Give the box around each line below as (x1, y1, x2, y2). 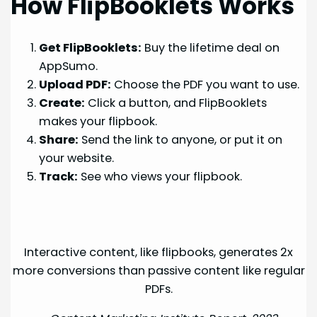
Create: (39, 94, 86, 111)
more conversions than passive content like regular (12, 263, 305, 279)
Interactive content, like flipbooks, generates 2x (24, 244, 293, 261)
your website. (39, 149, 115, 166)
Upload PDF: (39, 76, 112, 93)
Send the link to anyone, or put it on (79, 131, 283, 148)
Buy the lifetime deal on (142, 39, 280, 56)
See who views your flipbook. (78, 168, 243, 185)
